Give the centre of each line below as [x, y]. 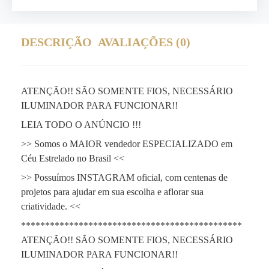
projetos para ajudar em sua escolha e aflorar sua [112, 192]
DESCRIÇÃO [56, 42]
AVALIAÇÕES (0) [144, 42]
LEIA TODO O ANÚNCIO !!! [81, 125]
